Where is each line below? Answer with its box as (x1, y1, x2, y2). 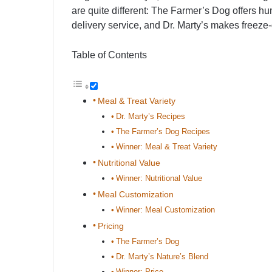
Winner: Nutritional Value (115, 174, 202, 183)
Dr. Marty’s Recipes (115, 112, 185, 121)
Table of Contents (72, 50, 147, 61)
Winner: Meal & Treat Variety (115, 142, 217, 152)
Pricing (97, 221, 124, 231)
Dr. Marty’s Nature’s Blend (115, 252, 208, 262)
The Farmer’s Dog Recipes (115, 127, 210, 137)
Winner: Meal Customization (115, 205, 215, 215)
